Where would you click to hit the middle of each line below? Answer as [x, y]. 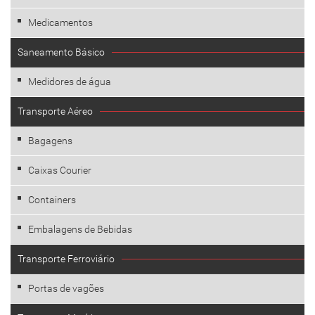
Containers [52, 200]
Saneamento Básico [61, 52]
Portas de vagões [66, 288]
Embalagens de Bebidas [80, 229]
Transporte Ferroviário [66, 259]
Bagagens [50, 141]
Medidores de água [70, 82]
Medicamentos [60, 22]
